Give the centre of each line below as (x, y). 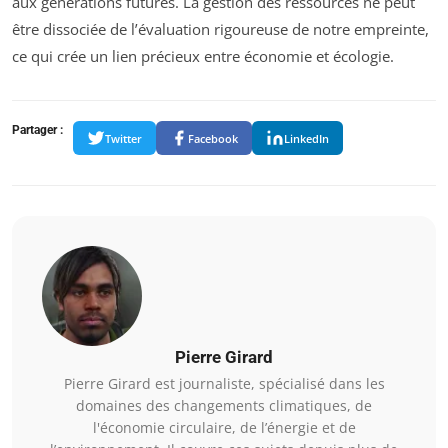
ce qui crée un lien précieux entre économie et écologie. (203, 56)
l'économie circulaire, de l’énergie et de (224, 428)
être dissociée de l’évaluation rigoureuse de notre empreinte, (220, 29)
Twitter (123, 138)
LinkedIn (306, 138)
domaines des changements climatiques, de (224, 406)
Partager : (37, 130)
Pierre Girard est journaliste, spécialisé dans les (224, 384)
